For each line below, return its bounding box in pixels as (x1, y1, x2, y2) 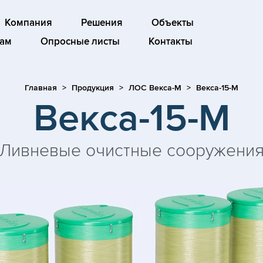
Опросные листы (40, 36, 120, 48)
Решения (80, 17, 123, 29)
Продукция (72, 83, 114, 93)
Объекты (151, 17, 194, 29)
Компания (4, 17, 52, 29)
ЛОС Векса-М (129, 83, 181, 93)
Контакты (148, 36, 193, 48)
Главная (25, 83, 57, 93)
